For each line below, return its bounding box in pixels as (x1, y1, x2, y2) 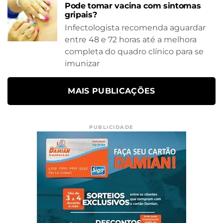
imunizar (65, 58, 100, 68)
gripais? (65, 9, 97, 19)
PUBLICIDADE (89, 123, 134, 130)
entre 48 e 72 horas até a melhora (65, 34, 197, 44)
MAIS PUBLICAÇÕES (68, 86, 155, 96)
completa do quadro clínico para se (65, 46, 204, 56)
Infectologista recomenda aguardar (65, 22, 206, 32)
